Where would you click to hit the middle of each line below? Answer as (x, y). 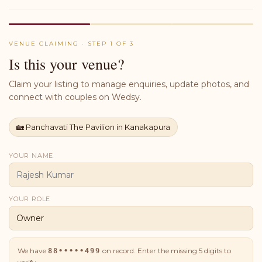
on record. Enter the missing (150, 251)
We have (33, 251)
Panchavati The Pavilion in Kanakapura (98, 127)
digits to (217, 251)
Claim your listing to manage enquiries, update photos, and (129, 84)
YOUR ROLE (30, 199)
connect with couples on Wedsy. (75, 97)
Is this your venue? (67, 64)
